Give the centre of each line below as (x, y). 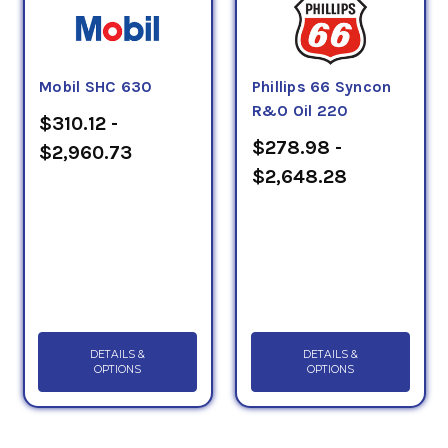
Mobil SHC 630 (96, 86)
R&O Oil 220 (300, 110)
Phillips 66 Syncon (321, 86)
